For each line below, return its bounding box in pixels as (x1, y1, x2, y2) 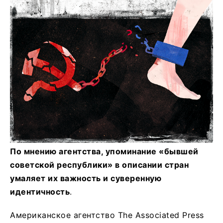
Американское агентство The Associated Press (10, 210, 204, 220)
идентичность (10, 186, 70, 197)
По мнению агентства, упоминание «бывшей (10, 146, 199, 156)
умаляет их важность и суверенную (10, 173, 161, 183)
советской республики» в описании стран (10, 159, 189, 170)
